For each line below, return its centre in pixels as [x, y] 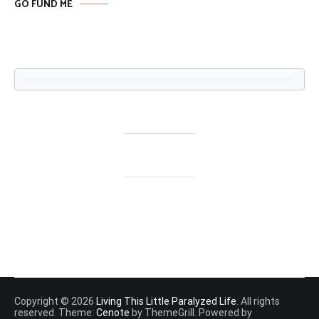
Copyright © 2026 [55, 302]
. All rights [258, 302]
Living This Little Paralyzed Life [166, 302]
